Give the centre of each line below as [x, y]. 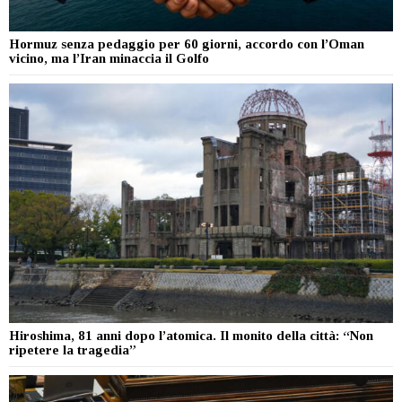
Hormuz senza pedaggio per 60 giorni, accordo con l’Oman [187, 44]
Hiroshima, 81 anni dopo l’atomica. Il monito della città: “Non [191, 336]
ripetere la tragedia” [73, 350]
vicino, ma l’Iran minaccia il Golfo [109, 58]
